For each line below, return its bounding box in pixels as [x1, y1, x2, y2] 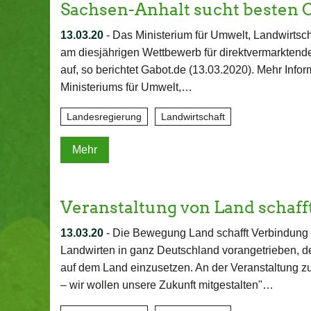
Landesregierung [67, 111, 142, 122]
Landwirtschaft [161, 111, 225, 122]
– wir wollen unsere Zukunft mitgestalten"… [60, 279, 274, 291]
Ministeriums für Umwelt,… [60, 81, 192, 93]
